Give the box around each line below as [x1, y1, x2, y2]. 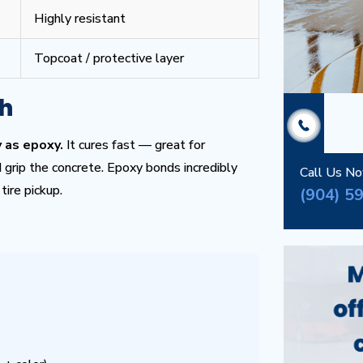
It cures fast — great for [63, 136, 205, 154]
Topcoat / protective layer [34, 49, 184, 67]
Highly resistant [34, 10, 126, 28]
